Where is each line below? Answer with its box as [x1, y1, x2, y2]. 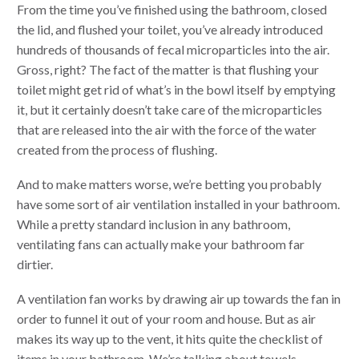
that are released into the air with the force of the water [17, 122, 317, 138]
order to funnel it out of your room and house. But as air [17, 310, 316, 326]
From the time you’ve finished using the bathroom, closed [17, 2, 327, 18]
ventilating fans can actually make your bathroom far [17, 236, 305, 252]
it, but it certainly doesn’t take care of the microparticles [17, 102, 322, 118]
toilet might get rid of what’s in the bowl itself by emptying [17, 82, 336, 98]
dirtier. [17, 256, 53, 272]
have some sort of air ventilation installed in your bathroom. [17, 196, 340, 212]
